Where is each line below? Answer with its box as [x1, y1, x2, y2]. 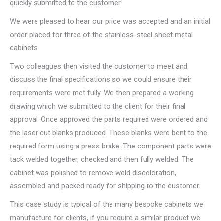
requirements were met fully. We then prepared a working [10, 88, 194, 98]
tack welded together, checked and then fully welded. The [10, 155, 194, 164]
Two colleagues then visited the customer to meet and [10, 62, 187, 71]
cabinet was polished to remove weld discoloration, [10, 168, 176, 178]
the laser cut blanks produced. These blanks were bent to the [10, 128, 207, 138]
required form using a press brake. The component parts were [10, 142, 211, 151]
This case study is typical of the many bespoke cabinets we [10, 200, 203, 209]
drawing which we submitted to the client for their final [10, 102, 185, 111]
